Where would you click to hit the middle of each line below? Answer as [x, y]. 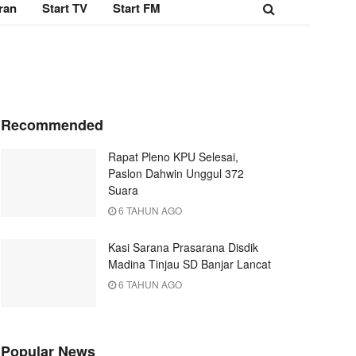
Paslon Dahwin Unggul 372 [176, 173]
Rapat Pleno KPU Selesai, [173, 157]
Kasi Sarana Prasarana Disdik [183, 247]
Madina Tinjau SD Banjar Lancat [190, 264]
